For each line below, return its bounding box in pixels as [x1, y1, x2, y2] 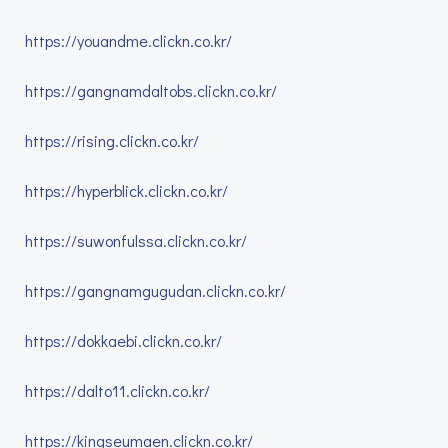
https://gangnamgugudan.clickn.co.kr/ [25, 280, 286, 301]
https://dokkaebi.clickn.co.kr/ [25, 330, 222, 351]
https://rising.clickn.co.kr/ [25, 130, 199, 151]
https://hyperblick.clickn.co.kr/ [25, 180, 228, 201]
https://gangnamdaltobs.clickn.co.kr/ [25, 80, 277, 101]
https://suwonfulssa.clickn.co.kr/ [25, 230, 247, 251]
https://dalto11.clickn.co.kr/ [25, 380, 210, 401]
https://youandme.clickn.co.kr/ [25, 30, 232, 51]
